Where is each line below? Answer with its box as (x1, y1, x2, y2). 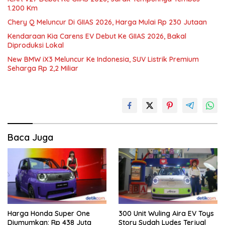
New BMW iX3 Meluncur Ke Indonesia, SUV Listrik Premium (8, 55, 199, 64)
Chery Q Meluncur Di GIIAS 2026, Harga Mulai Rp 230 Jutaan (8, 18, 207, 27)
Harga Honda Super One (8, 209, 90, 218)
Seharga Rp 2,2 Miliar (8, 64, 78, 73)
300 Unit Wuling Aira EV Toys (119, 209, 214, 218)
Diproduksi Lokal (8, 41, 64, 50)
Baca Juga (8, 132, 53, 144)
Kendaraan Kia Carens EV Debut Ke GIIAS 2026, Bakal (8, 32, 186, 41)
